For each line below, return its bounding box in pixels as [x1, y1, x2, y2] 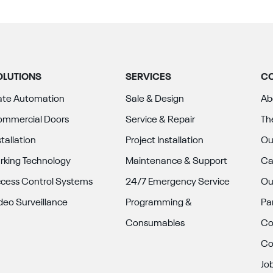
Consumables [125, 219, 185, 229]
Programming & [125, 198, 192, 208]
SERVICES [125, 73, 171, 82]
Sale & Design [125, 94, 184, 104]
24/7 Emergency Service [125, 177, 230, 187]
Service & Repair [125, 115, 195, 125]
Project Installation [125, 136, 204, 146]
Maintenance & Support [125, 157, 227, 166]
